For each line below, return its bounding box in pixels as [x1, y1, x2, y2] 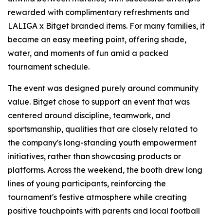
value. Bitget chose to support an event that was [8, 97, 190, 107]
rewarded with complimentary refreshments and [8, 7, 189, 17]
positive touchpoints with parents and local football [8, 206, 200, 216]
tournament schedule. [8, 62, 90, 72]
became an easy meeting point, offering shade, [8, 35, 186, 44]
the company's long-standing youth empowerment [8, 138, 197, 147]
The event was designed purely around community [8, 83, 199, 93]
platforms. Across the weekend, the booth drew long [8, 165, 202, 175]
